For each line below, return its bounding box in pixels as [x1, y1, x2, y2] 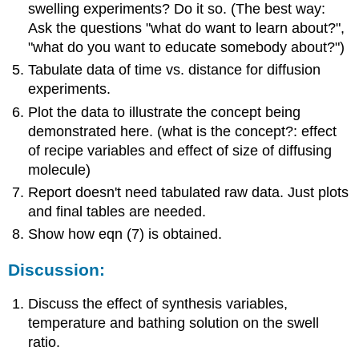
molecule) [28, 161, 91, 178]
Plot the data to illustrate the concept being [28, 103, 301, 120]
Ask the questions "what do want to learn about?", [28, 19, 345, 36]
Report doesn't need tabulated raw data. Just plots [28, 184, 349, 200]
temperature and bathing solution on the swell [28, 314, 320, 331]
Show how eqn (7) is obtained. [28, 226, 223, 243]
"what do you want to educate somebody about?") [28, 38, 345, 55]
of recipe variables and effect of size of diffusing [28, 142, 333, 159]
